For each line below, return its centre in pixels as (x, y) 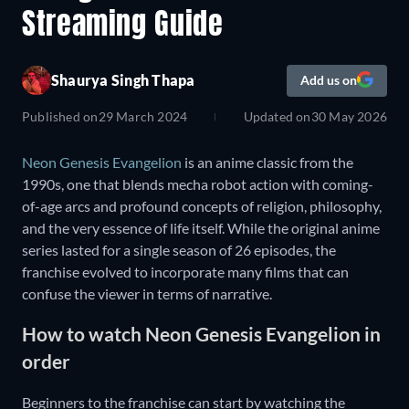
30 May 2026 (349, 116)
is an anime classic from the (267, 162)
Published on (60, 116)
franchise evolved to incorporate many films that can (185, 271)
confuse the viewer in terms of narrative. (147, 293)
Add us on (329, 80)
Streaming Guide (123, 27)
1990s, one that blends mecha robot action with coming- (198, 184)
